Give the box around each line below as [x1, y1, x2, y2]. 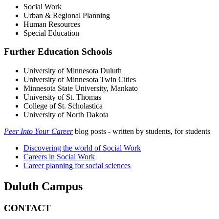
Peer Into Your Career [4, 127, 73, 136]
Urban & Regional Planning [23, 11, 110, 20]
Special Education [23, 28, 79, 37]
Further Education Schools [4, 46, 112, 57]
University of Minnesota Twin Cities [23, 75, 136, 84]
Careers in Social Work [23, 153, 95, 161]
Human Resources [23, 20, 80, 28]
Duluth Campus [4, 180, 83, 193]
